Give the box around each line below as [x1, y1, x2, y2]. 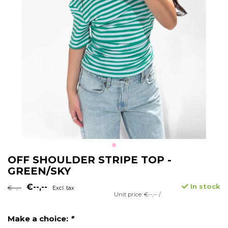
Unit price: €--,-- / [114, 191, 161, 198]
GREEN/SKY [8, 165, 71, 178]
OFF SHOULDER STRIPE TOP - [8, 154, 172, 166]
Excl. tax [52, 185, 74, 192]
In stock [188, 182, 220, 191]
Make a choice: [8, 214, 70, 224]
